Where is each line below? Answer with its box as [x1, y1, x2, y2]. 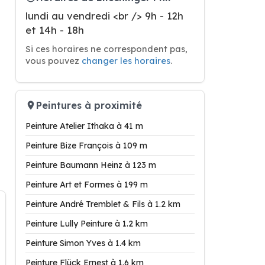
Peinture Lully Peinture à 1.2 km [25, 218, 148, 229]
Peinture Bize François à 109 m [25, 140, 147, 151]
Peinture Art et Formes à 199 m [25, 179, 148, 190]
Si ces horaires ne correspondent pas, [25, 43, 188, 54]
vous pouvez [25, 55, 82, 66]
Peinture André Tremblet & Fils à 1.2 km [25, 199, 180, 209]
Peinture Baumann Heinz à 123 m [25, 160, 156, 170]
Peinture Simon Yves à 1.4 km [25, 238, 141, 248]
